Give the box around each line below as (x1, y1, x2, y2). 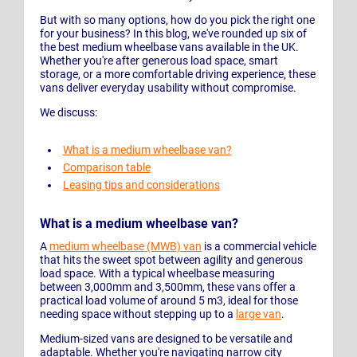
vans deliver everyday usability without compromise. (40, 81, 299, 95)
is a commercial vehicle (202, 240, 316, 253)
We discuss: (40, 106, 100, 120)
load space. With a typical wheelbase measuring (40, 267, 275, 280)
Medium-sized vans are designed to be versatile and (40, 332, 292, 346)
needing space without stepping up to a (40, 308, 236, 321)
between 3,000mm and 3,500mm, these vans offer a (40, 280, 296, 294)
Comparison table (62, 161, 151, 175)
